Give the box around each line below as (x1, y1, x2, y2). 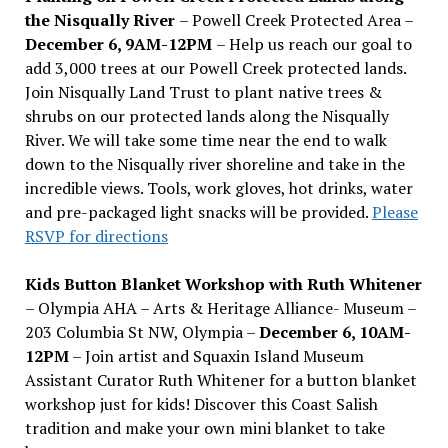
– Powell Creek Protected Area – (178, 8, 413, 31)
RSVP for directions (24, 224, 168, 247)
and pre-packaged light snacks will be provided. (24, 200, 372, 223)
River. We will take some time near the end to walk (24, 128, 387, 151)
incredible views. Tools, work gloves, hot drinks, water (24, 176, 413, 199)
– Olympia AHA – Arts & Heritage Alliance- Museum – (24, 296, 416, 319)
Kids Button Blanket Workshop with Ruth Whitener (24, 272, 422, 295)
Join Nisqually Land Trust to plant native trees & (24, 80, 382, 103)
